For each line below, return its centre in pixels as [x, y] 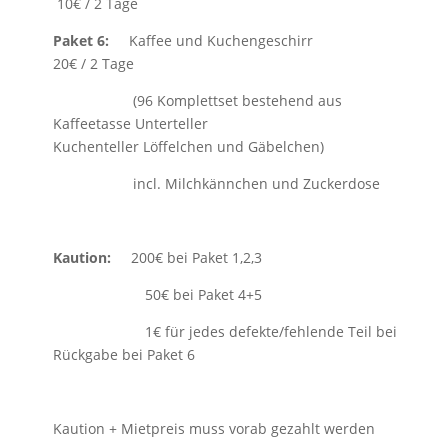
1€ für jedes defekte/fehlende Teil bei [224, 331]
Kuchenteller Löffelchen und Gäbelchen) [194, 146]
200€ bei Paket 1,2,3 [186, 257]
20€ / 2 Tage [93, 63]
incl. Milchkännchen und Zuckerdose [218, 183]
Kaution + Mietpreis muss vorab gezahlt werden [213, 428]
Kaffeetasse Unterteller [192, 123]
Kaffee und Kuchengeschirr [258, 40]
